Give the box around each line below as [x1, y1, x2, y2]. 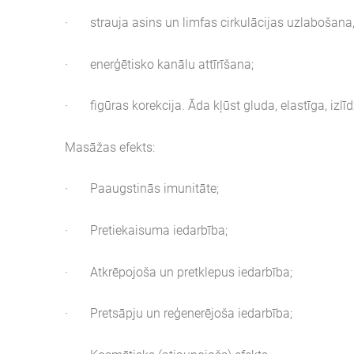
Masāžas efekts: [65, 139, 155, 155]
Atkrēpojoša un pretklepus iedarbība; [90, 264, 292, 280]
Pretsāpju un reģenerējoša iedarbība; [90, 306, 292, 322]
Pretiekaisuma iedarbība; [90, 222, 228, 238]
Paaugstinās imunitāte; [90, 181, 219, 197]
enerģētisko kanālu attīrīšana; [90, 56, 254, 72]
